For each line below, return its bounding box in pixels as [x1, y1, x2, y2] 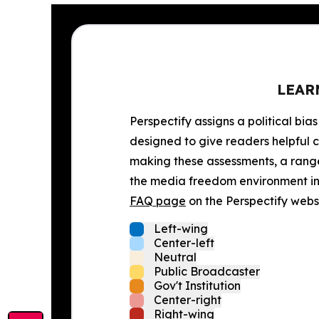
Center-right [154, 293, 221, 307]
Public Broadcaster [154, 264, 260, 278]
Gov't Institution [154, 278, 241, 293]
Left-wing [154, 221, 208, 236]
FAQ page [130, 194, 186, 208]
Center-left [154, 236, 214, 250]
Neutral [154, 250, 197, 264]
